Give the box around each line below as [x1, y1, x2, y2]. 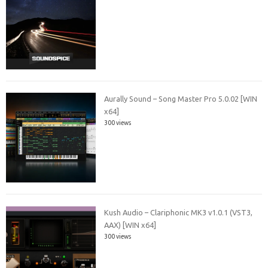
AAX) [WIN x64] [104, 220, 157, 229]
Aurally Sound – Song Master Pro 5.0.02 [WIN [104, 95, 258, 103]
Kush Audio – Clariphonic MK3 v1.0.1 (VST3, [104, 208, 253, 217]
